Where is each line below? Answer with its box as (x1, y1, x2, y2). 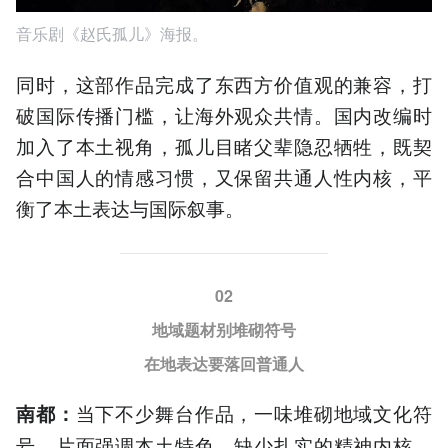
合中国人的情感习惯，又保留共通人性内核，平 (16, 162, 432, 190)
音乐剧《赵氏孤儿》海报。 (16, 22, 208, 46)
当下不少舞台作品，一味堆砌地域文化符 (75, 398, 433, 426)
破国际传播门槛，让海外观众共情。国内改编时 (16, 100, 432, 128)
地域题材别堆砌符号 (152, 317, 296, 341)
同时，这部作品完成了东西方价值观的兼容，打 (16, 69, 432, 97)
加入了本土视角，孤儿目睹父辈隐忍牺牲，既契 (16, 131, 432, 159)
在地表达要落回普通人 (144, 351, 304, 375)
